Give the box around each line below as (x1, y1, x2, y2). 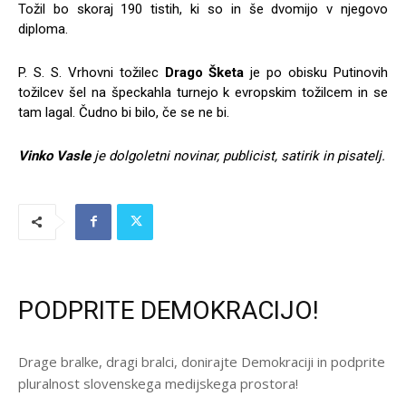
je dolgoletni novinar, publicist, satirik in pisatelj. (91, 147, 385, 164)
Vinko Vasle (18, 147, 91, 164)
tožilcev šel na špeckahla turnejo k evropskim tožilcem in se (18, 83, 388, 101)
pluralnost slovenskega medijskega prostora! (18, 373, 298, 392)
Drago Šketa (164, 63, 245, 81)
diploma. (18, 20, 68, 37)
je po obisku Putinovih (244, 63, 389, 81)
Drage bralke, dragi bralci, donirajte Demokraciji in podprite (18, 352, 385, 371)
